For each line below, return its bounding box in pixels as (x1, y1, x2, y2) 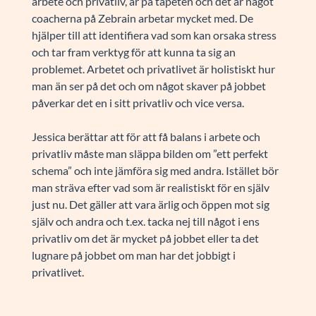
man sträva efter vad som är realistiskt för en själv (31, 180, 269, 194)
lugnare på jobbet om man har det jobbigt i (31, 248, 236, 262)
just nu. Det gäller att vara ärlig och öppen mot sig (31, 197, 269, 211)
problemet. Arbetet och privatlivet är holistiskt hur (31, 61, 275, 75)
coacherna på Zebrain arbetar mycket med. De (31, 11, 253, 25)
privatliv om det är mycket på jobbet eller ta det (31, 231, 259, 245)
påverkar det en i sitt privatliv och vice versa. (31, 95, 246, 109)
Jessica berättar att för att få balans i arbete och (31, 129, 260, 143)
